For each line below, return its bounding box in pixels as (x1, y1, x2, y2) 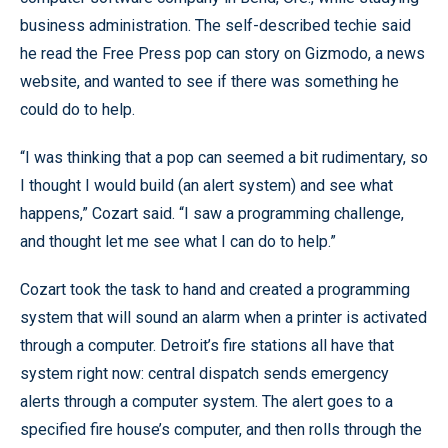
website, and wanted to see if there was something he (20, 72, 399, 91)
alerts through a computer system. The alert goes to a (20, 392, 393, 411)
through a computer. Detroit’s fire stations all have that (20, 336, 394, 355)
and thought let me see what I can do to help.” (20, 232, 336, 251)
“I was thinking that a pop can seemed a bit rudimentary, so (20, 148, 428, 167)
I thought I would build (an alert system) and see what (20, 176, 393, 195)
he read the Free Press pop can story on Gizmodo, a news (20, 44, 425, 63)
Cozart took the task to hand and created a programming (20, 280, 410, 299)
